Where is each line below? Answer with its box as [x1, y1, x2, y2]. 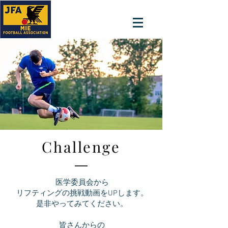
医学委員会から [55, 178, 109, 187]
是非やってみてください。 [36, 199, 128, 209]
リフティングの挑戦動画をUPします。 [16, 189, 148, 198]
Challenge [41, 137, 121, 156]
